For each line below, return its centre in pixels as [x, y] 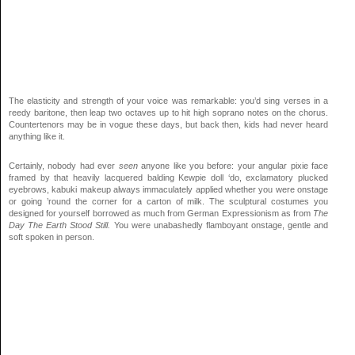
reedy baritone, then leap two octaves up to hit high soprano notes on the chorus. [169, 112]
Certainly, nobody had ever [64, 165]
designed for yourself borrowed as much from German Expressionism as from [161, 213]
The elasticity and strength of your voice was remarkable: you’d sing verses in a [169, 100]
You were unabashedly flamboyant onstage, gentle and [221, 225]
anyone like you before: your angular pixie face [233, 165]
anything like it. [37, 136]
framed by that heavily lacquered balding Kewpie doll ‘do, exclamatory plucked [169, 177]
